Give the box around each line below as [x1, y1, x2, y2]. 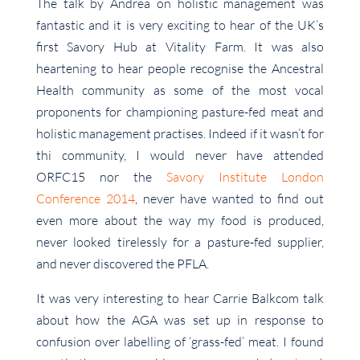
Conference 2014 [35, 190, 135, 207]
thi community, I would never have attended [35, 147, 325, 164]
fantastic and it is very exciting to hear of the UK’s [35, 17, 325, 34]
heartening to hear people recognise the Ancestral [35, 60, 325, 77]
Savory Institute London [166, 169, 325, 186]
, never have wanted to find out [134, 190, 325, 207]
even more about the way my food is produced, [35, 212, 325, 229]
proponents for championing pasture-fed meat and [35, 104, 325, 121]
